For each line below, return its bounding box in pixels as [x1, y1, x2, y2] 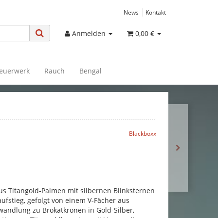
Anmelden [72, 29, 108, 38]
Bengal [79, 66, 102, 75]
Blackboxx [129, 129, 156, 137]
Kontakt [145, 8, 166, 16]
